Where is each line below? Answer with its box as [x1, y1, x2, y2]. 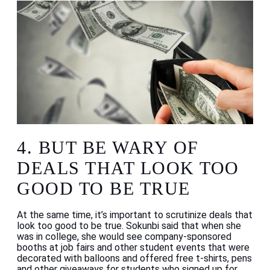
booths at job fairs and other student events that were [17, 242, 250, 254]
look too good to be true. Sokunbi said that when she [17, 220, 241, 232]
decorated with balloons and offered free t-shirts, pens [17, 253, 252, 265]
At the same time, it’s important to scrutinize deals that [17, 209, 253, 221]
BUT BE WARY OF [38, 137, 199, 158]
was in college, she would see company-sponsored [17, 231, 231, 243]
